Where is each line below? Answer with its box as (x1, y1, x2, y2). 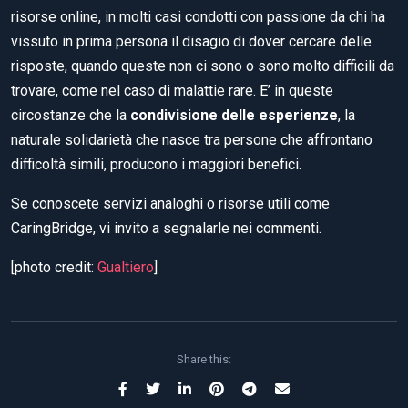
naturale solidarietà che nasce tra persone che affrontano (11, 130, 372, 148)
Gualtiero (97, 258, 154, 276)
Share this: (177, 352, 231, 366)
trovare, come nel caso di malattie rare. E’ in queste (11, 81, 333, 99)
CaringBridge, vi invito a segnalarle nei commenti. (11, 219, 321, 237)
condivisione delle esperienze (130, 106, 338, 124)
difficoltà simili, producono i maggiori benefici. (11, 155, 301, 173)
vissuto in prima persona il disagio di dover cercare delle (11, 32, 372, 50)
